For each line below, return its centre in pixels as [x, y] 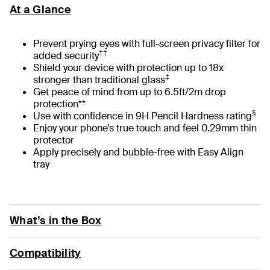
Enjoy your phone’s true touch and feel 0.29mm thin [145, 128]
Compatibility [46, 253]
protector [54, 140]
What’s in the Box [56, 220]
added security [66, 55]
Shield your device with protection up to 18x [128, 67]
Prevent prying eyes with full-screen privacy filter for [147, 43]
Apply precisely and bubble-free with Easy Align [138, 152]
